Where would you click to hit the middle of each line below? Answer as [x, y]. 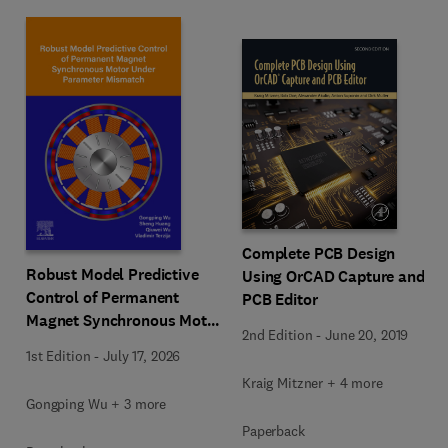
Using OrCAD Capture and [333, 276]
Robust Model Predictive [112, 274]
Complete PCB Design [319, 253]
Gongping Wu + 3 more [96, 404]
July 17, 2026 [142, 356]
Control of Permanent [103, 297]
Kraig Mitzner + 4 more [312, 382]
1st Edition [58, 356]
